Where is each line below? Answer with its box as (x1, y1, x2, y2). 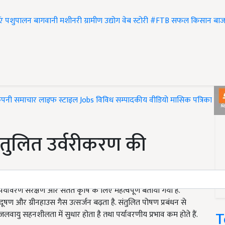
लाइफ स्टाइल (39, 93, 78, 107)
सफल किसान (171, 14, 211, 28)
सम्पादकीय (116, 93, 147, 107)
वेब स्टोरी (122, 14, 148, 28)
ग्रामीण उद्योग (84, 14, 120, 28)
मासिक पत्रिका (170, 93, 214, 107)
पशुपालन (5, 14, 32, 28)
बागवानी (34, 14, 58, 28)
